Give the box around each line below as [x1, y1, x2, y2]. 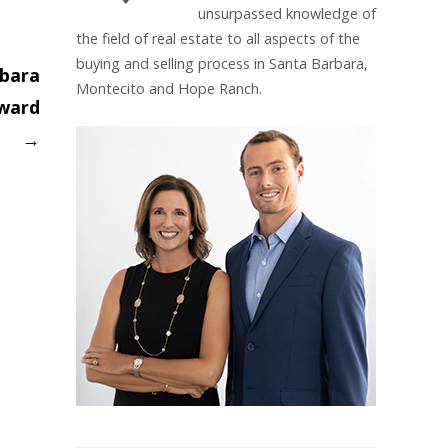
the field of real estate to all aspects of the [76, 29, 360, 48]
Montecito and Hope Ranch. [76, 79, 262, 98]
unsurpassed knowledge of [197, 4, 376, 23]
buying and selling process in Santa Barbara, [76, 54, 368, 73]
